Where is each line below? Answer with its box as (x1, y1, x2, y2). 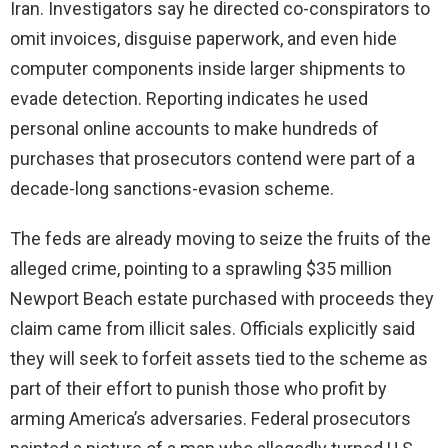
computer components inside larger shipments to (10, 58, 405, 80)
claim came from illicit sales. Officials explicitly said (10, 318, 415, 340)
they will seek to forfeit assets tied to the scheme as (10, 348, 428, 370)
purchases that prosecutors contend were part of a (10, 148, 415, 170)
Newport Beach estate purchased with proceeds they (10, 288, 434, 310)
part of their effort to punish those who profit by (10, 378, 387, 400)
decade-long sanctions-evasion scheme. (10, 178, 334, 200)
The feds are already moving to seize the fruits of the (10, 228, 431, 250)
